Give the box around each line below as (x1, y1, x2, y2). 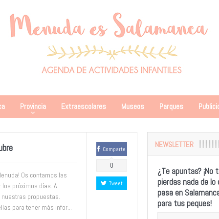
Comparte (103, 146, 126, 153)
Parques (159, 101, 183, 111)
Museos (121, 101, 144, 111)
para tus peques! (157, 198, 212, 209)
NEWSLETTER (154, 140, 194, 149)
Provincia (20, 101, 46, 111)
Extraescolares (61, 101, 106, 111)
